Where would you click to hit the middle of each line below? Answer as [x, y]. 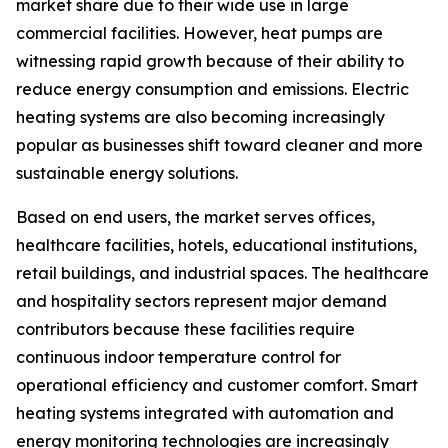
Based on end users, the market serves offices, [195, 217]
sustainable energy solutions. [127, 173]
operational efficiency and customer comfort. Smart [217, 385]
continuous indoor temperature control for [178, 357]
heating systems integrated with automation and [205, 413]
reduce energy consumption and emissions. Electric [212, 89]
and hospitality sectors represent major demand [201, 301]
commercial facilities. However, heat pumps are [199, 33]
